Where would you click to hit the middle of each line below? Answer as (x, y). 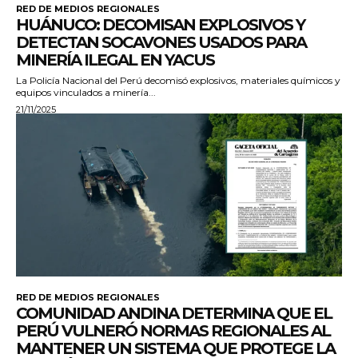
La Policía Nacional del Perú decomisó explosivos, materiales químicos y (178, 81)
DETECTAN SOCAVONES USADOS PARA (161, 43)
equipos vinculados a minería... (86, 93)
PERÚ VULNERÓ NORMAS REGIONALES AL (173, 331)
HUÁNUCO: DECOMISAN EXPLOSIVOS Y (160, 25)
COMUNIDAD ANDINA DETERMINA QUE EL (174, 314)
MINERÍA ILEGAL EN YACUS (115, 60)
